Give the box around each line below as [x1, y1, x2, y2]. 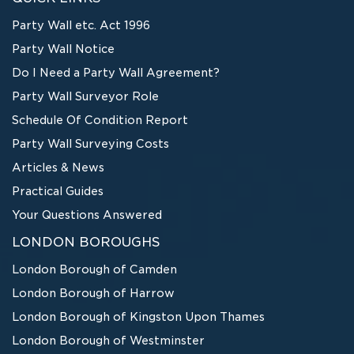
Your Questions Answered [12, 208, 162, 221]
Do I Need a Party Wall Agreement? [12, 66, 220, 79]
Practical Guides [12, 184, 104, 198]
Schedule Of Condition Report [12, 113, 188, 126]
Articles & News [12, 160, 104, 174]
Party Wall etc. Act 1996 [12, 18, 150, 32]
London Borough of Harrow [12, 286, 175, 299]
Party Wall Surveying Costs [12, 137, 169, 150]
